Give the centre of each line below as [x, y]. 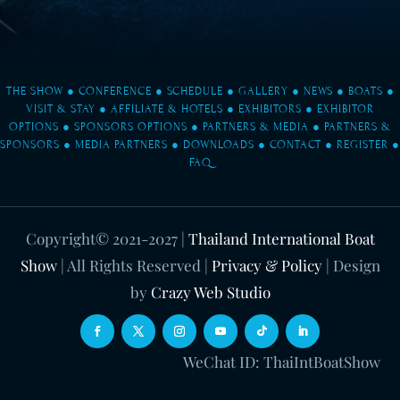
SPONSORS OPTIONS [131, 126]
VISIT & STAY [61, 108]
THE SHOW [34, 91]
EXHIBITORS [270, 108]
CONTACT [296, 144]
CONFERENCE [115, 91]
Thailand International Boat [281, 238]
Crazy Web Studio [210, 292]
